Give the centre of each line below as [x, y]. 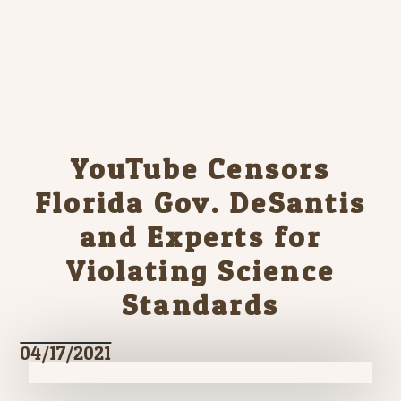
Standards [200, 305]
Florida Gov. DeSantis [200, 203]
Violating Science [200, 271]
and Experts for [200, 237]
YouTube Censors [200, 169]
